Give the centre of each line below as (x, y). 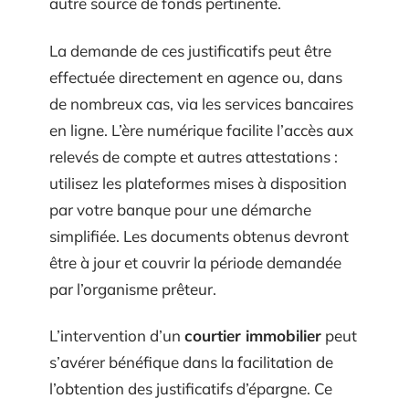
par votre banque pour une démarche (180, 209)
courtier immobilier (253, 336)
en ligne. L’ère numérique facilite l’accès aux (201, 130)
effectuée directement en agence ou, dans (196, 77)
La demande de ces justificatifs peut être (190, 50)
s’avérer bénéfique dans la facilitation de (191, 362)
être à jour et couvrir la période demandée (195, 262)
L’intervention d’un (117, 336)
